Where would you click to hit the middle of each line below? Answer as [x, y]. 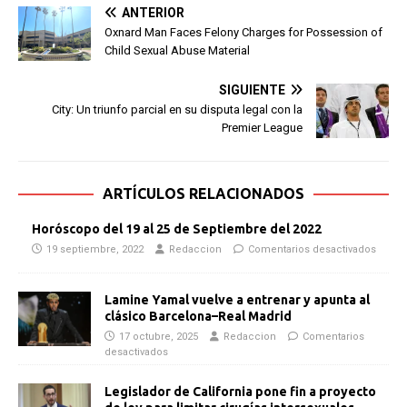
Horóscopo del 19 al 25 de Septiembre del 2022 [177, 229]
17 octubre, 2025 [159, 337]
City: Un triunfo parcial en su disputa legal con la [177, 110]
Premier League [262, 128]
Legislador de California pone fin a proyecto [240, 392]
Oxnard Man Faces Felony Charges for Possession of [243, 33]
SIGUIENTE [252, 90]
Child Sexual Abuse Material [177, 51]
